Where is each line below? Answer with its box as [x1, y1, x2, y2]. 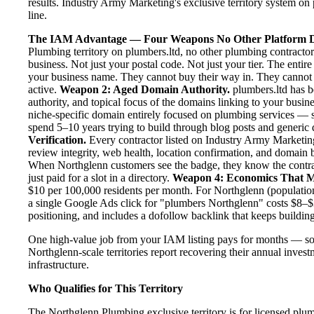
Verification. [28, 133, 86, 146]
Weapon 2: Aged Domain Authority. [60, 83, 230, 95]
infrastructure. [28, 258, 89, 271]
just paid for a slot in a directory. [28, 171, 172, 184]
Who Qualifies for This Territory [28, 282, 183, 294]
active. [28, 83, 60, 95]
